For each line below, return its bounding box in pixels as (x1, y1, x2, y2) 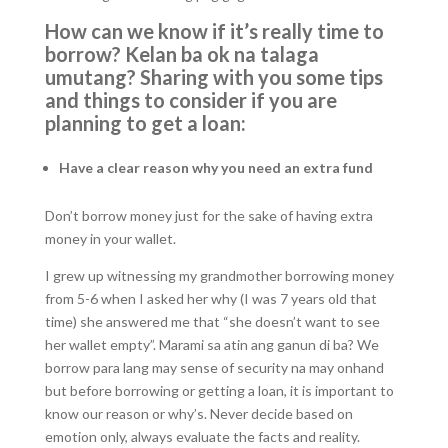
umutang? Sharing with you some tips (44, 65, 383, 89)
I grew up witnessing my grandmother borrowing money (44, 267, 394, 284)
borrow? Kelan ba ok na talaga (44, 42, 319, 66)
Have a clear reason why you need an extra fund (58, 159, 376, 176)
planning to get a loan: (44, 111, 250, 135)
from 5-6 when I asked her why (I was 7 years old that (44, 290, 377, 307)
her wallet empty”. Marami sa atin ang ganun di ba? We (44, 336, 379, 353)
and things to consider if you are (44, 88, 337, 112)
